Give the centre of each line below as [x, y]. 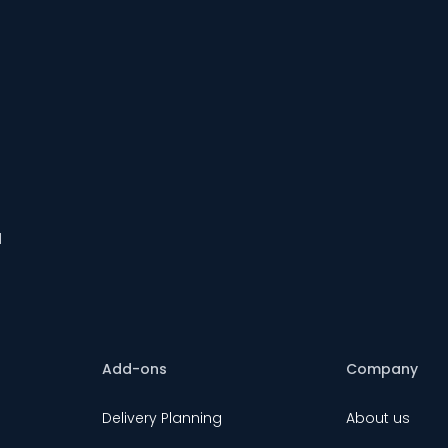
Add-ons [134, 369]
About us [378, 418]
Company [382, 369]
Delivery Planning [161, 418]
